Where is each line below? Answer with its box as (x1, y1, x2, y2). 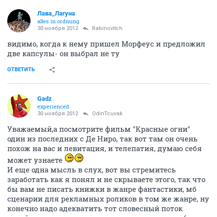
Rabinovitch (92, 25, 123, 32)
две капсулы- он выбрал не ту (7, 48, 120, 59)
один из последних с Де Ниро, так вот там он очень (7, 134, 198, 144)
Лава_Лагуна (37, 10, 75, 17)
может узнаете (7, 155, 64, 165)
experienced (37, 103, 69, 110)
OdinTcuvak (92, 110, 123, 117)
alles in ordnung (37, 17, 79, 25)
